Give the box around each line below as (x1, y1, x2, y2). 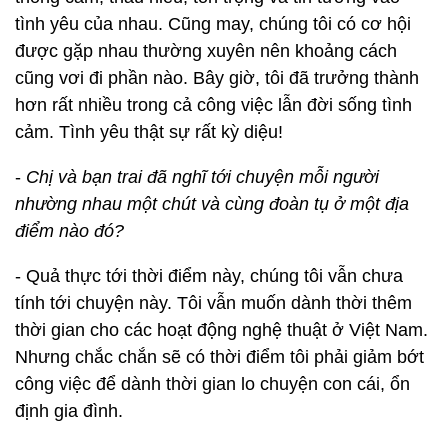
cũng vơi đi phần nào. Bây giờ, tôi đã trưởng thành (15, 68, 419, 88)
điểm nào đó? (15, 221, 124, 241)
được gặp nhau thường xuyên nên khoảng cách (15, 41, 397, 61)
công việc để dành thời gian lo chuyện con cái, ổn (15, 374, 410, 394)
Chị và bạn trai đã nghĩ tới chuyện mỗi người (26, 167, 379, 187)
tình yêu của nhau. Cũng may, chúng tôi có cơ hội (15, 14, 411, 34)
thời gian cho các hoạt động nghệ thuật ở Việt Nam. (15, 320, 428, 340)
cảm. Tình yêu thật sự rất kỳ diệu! (15, 122, 283, 142)
